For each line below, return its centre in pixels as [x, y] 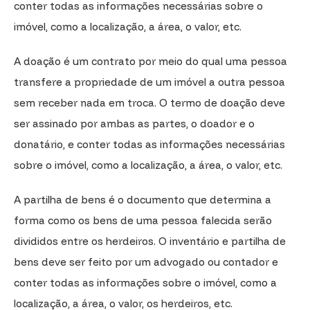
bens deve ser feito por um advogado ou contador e [146, 262]
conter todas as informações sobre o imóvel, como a [145, 282]
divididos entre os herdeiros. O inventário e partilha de [150, 241]
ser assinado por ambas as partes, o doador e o [134, 123]
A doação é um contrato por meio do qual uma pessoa [151, 61]
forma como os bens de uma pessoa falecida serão [143, 220]
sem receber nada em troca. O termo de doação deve [149, 102]
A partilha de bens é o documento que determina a [143, 199]
